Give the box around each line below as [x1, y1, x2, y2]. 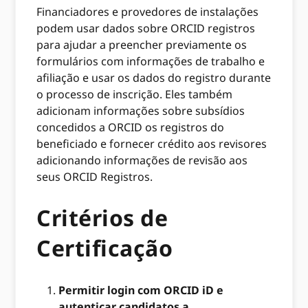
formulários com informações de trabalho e [36, 53, 265, 69]
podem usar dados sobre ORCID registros [36, 20, 256, 36]
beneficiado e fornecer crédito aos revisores [36, 135, 267, 151]
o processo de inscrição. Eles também [36, 86, 233, 102]
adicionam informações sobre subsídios [36, 102, 245, 118]
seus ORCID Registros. [36, 168, 156, 184]
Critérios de [36, 203, 168, 233]
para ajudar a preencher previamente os [36, 36, 247, 52]
